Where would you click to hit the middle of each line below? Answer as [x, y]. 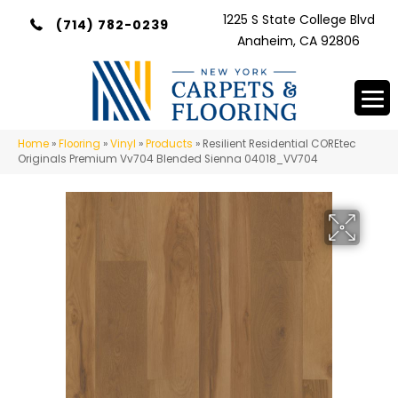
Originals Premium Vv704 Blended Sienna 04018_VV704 [168, 159]
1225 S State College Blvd [298, 20]
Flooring [80, 143]
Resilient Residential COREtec [279, 143]
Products [169, 143]
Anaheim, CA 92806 [298, 41]
